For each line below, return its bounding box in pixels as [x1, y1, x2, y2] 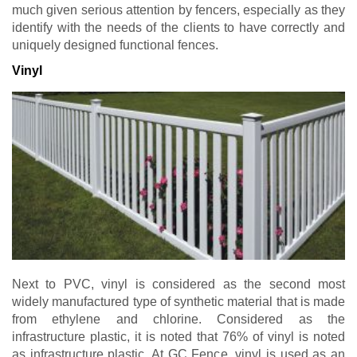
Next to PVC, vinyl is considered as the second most [12, 277, 345, 291]
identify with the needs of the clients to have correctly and [12, 21, 345, 35]
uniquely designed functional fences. [12, 38, 218, 53]
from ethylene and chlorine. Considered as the [12, 312, 345, 326]
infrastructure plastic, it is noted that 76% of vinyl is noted [12, 329, 345, 343]
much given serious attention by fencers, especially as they [12, 3, 345, 18]
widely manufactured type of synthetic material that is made [12, 294, 345, 308]
